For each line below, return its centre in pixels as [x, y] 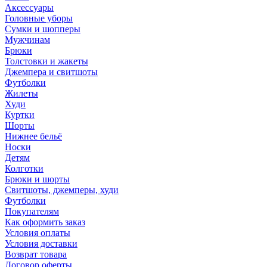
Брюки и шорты [37, 179]
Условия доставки [41, 244]
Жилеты [21, 94]
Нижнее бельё [33, 136]
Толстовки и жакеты [46, 61]
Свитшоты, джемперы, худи [62, 190]
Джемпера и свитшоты [51, 72]
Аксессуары [29, 8]
